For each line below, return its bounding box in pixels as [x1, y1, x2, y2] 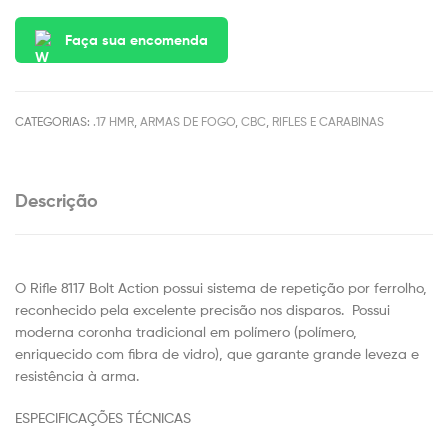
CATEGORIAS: [15, 113, 93, 129]
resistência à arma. [15, 367, 139, 385]
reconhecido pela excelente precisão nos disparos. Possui [15, 301, 390, 319]
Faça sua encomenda [65, 30, 208, 49]
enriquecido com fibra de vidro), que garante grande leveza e [15, 345, 419, 363]
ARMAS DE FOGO [140, 113, 235, 129]
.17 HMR [93, 113, 134, 129]
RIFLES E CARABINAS [272, 113, 384, 129]
